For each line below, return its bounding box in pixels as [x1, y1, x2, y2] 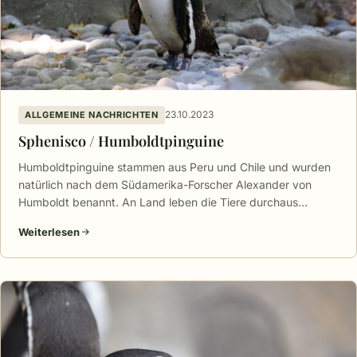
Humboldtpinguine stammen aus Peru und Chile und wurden [18, 159, 331, 174]
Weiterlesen [18, 225, 80, 238]
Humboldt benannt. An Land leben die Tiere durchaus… [18, 194, 308, 209]
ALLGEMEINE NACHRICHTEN [25, 108, 159, 120]
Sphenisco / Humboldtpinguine [18, 131, 224, 151]
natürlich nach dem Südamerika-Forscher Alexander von [18, 177, 312, 191]
